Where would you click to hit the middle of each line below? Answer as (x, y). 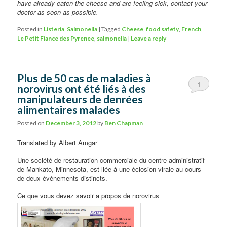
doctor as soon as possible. (58, 12)
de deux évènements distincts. (63, 178)
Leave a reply (149, 39)
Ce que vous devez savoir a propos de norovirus (88, 195)
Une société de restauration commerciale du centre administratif (111, 160)
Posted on (32, 123)
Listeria (54, 29)
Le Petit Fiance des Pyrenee (56, 39)
